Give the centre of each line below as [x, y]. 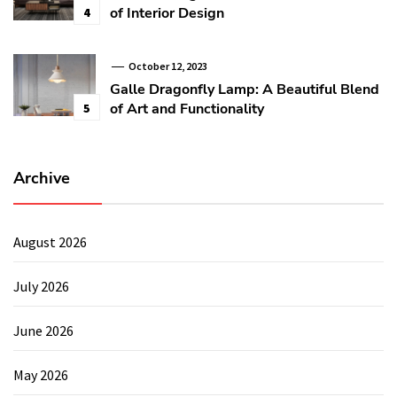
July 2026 [41, 286]
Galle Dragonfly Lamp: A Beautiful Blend [244, 89]
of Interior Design [167, 13]
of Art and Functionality [187, 109]
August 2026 [50, 241]
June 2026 [43, 330]
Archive [42, 178]
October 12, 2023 [167, 66]
